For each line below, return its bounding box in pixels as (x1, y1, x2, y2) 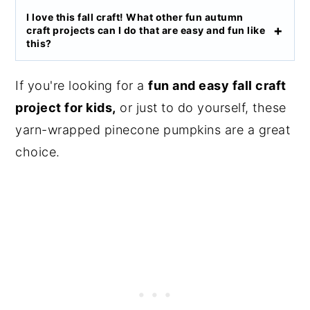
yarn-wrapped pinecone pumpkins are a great (15, 122, 291, 138)
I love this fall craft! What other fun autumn (26, 11, 244, 24)
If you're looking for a (15, 78, 149, 93)
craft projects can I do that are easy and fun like (26, 24, 266, 37)
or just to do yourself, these (116, 100, 286, 116)
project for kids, (15, 100, 116, 116)
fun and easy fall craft (148, 78, 286, 93)
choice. (15, 145, 60, 160)
